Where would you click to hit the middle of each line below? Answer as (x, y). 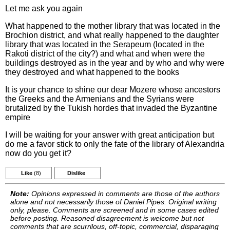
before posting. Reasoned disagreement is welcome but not (107, 218)
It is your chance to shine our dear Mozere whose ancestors (113, 90)
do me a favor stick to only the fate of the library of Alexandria (115, 144)
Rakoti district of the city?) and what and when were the (105, 54)
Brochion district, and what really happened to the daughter (112, 35)
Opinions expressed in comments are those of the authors (124, 194)
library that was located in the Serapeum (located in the (105, 44)
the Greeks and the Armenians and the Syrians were (100, 99)
